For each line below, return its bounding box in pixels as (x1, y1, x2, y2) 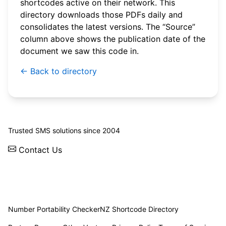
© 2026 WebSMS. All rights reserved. (8, 106, 151, 117)
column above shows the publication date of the (20, 34, 205, 44)
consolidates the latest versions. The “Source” (20, 22, 195, 32)
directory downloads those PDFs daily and (20, 10, 183, 20)
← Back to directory (20, 66, 97, 77)
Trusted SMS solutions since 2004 (8, 126, 120, 135)
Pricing (101, 173, 128, 184)
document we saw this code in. (20, 46, 139, 56)
